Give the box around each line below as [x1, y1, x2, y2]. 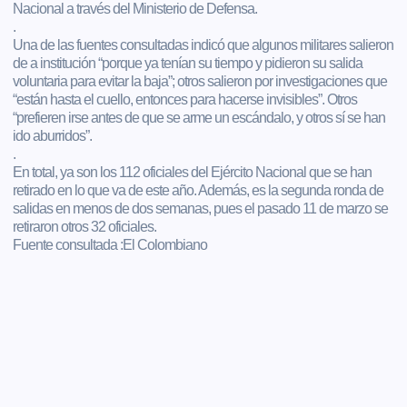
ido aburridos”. [13, 127, 93, 144]
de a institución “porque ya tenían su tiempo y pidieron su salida [13, 55, 363, 71]
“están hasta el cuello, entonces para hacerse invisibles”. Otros [13, 91, 358, 107]
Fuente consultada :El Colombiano [13, 236, 208, 253]
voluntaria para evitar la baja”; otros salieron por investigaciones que [13, 73, 388, 89]
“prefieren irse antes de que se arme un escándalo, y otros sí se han [13, 109, 386, 125]
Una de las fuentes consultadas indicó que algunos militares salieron [13, 36, 394, 53]
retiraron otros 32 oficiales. [13, 218, 157, 234]
